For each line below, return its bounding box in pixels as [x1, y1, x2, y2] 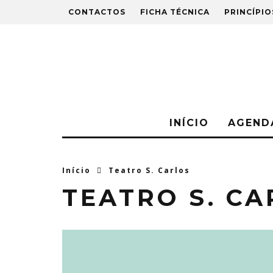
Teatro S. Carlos [108, 165, 190, 175]
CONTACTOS [68, 7, 126, 16]
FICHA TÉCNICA [140, 7, 210, 16]
